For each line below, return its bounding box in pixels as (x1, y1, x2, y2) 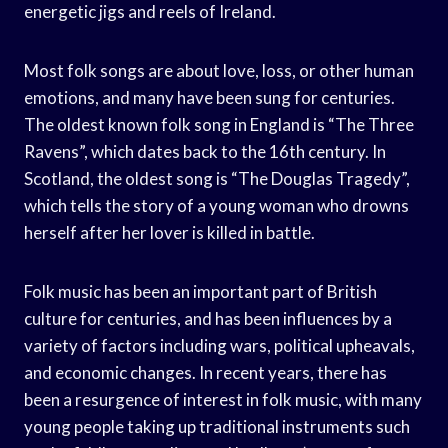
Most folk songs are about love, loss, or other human (24, 59, 414, 81)
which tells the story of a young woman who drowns (24, 194, 409, 216)
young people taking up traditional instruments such (24, 415, 410, 437)
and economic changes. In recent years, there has (24, 361, 387, 383)
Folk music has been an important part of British (24, 280, 377, 302)
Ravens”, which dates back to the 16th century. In (24, 140, 386, 162)
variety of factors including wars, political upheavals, (24, 334, 415, 356)
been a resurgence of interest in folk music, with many (24, 388, 422, 410)
